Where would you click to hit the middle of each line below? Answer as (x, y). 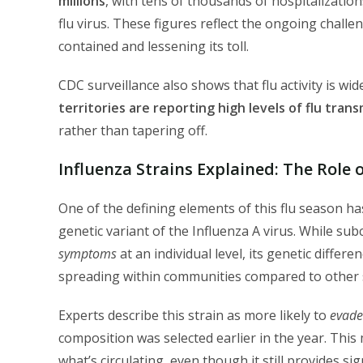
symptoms (88, 254)
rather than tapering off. (133, 131)
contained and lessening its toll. (154, 47)
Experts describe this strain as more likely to (194, 316)
